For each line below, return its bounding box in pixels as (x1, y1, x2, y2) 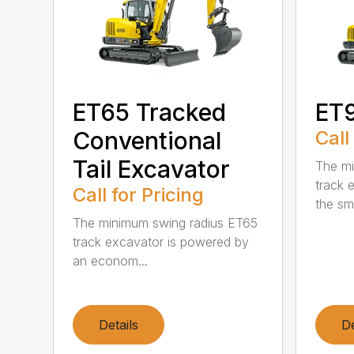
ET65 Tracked (73, 97, 227, 126)
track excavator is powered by (73, 233, 250, 250)
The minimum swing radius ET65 (73, 214, 258, 231)
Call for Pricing (73, 183, 205, 206)
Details (99, 316, 139, 333)
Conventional (73, 126, 222, 155)
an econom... (73, 252, 149, 269)
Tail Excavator (73, 154, 231, 183)
